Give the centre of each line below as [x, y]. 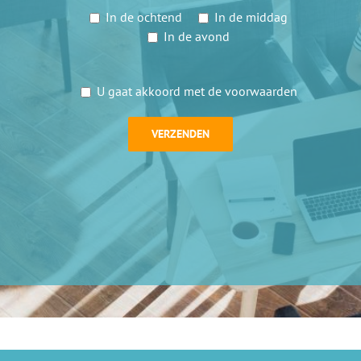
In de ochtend [144, 17]
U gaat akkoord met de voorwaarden [197, 91]
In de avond [197, 36]
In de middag [251, 17]
